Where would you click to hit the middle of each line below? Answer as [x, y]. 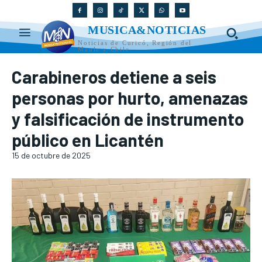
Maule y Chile [104, 49]
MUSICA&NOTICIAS [147, 30]
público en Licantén [88, 140]
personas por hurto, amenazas [130, 98]
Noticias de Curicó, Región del [135, 43]
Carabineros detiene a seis [114, 77]
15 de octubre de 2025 [51, 156]
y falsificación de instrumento [128, 119]
